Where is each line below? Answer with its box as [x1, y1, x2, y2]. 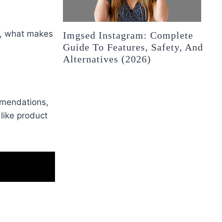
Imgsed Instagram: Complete [63, 30, 194, 41]
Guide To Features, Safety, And [63, 42, 204, 53]
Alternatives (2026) [63, 54, 152, 65]
